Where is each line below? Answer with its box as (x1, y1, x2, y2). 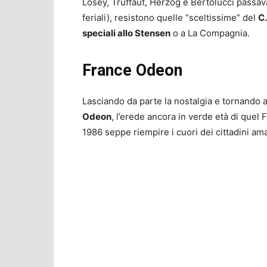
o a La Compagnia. (170, 27, 250, 39)
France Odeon (82, 61, 182, 80)
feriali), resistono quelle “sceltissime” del (82, 12, 258, 24)
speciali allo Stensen (82, 27, 170, 39)
